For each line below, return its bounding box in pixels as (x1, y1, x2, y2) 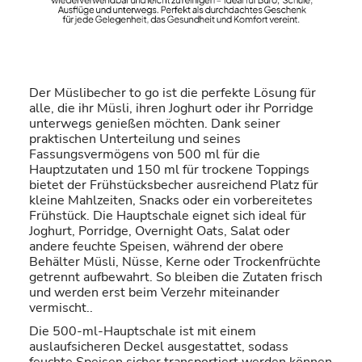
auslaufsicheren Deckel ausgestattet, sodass (29, 337, 288, 356)
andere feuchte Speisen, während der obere (29, 237, 284, 255)
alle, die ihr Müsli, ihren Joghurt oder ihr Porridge (29, 99, 314, 117)
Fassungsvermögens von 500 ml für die (29, 145, 260, 163)
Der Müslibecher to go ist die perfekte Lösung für (29, 83, 316, 102)
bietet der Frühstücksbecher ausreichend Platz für (29, 175, 318, 194)
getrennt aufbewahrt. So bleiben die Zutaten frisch (29, 267, 322, 286)
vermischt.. (29, 298, 93, 317)
